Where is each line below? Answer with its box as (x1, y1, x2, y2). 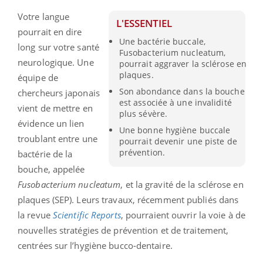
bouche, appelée (18, 163, 85, 175)
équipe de (18, 71, 58, 83)
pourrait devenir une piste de (119, 136, 237, 147)
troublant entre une (18, 132, 97, 144)
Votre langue (18, 10, 70, 22)
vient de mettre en (18, 102, 93, 114)
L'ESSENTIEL (116, 16, 173, 30)
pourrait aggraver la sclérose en (119, 58, 247, 69)
